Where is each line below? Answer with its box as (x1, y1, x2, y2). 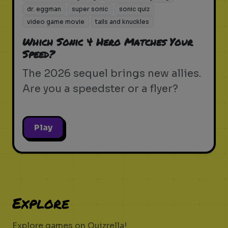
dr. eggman (26, 5, 61, 13)
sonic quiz (119, 5, 150, 13)
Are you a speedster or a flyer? (22, 82, 178, 95)
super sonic (72, 5, 108, 13)
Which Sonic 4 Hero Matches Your (22, 34, 193, 49)
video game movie (26, 17, 84, 25)
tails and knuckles (95, 17, 150, 25)
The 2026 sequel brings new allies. (22, 67, 201, 80)
